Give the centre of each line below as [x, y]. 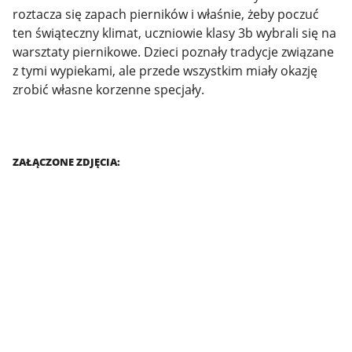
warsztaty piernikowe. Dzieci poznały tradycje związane [173, 51]
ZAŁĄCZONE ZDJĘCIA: [66, 161]
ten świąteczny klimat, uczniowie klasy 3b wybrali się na [174, 33]
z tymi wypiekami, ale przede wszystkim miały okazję [165, 70]
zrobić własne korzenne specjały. [108, 89]
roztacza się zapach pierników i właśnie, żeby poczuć [166, 14]
